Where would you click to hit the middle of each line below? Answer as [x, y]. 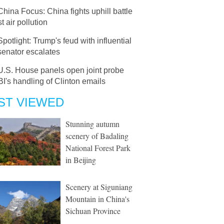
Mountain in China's [97, 199]
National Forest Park [98, 148]
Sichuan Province [93, 211]
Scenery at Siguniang [99, 187]
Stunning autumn [92, 124]
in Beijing [81, 160]
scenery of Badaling [97, 136]
